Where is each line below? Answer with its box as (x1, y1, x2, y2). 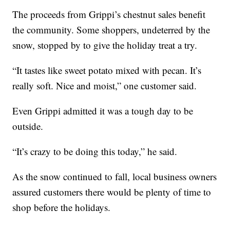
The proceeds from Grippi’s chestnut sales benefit (12, 7, 206, 21)
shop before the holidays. (12, 200, 111, 214)
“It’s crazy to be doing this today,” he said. (12, 144, 178, 158)
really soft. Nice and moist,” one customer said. (12, 79, 197, 92)
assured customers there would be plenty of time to (12, 185, 212, 198)
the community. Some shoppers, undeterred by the (12, 23, 210, 36)
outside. (12, 119, 44, 132)
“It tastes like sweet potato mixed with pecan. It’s (12, 63, 202, 76)
